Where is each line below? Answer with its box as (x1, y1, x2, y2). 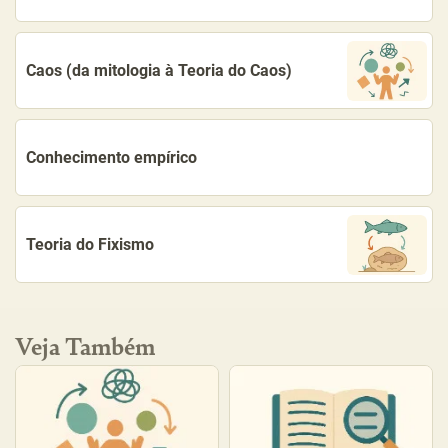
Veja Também (15, 328, 155, 362)
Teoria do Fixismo (26, 235, 154, 254)
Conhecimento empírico (26, 148, 197, 167)
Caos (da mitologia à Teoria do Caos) (26, 61, 292, 80)
